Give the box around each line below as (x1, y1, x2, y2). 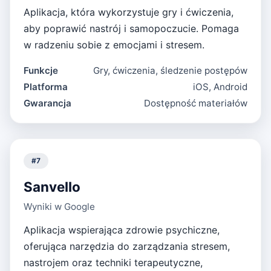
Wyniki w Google (24, 200, 96, 212)
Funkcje (24, 65, 59, 77)
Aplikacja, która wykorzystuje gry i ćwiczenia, (24, 6, 234, 19)
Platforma (24, 81, 68, 93)
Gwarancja (24, 97, 72, 109)
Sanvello (24, 178, 81, 195)
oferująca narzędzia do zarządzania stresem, (24, 240, 230, 252)
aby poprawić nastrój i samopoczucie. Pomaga (24, 22, 240, 35)
